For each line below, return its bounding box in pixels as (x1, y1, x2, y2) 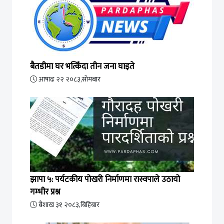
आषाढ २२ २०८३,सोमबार (37, 73, 100, 85)
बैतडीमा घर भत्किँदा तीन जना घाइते (30, 59, 134, 73)
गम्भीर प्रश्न (30, 184, 60, 199)
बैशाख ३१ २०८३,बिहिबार (37, 198, 99, 211)
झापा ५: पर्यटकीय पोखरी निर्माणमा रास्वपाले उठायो (30, 172, 55, 186)
